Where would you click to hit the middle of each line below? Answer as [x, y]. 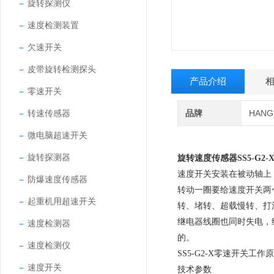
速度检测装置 [53, 25]
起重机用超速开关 [62, 201]
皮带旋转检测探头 [62, 69]
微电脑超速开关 [57, 135]
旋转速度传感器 [207, 158]
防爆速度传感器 [57, 179]
